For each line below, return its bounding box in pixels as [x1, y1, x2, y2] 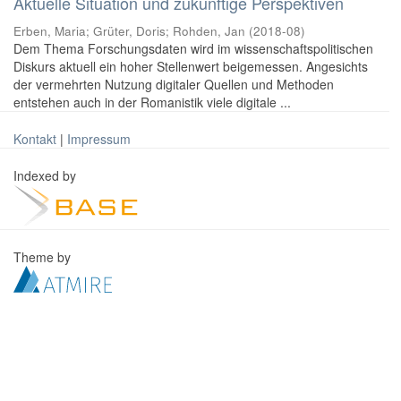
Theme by [13, 248, 74, 266]
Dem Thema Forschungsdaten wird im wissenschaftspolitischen [13, 39, 373, 57]
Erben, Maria [13, 22, 86, 39]
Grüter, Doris [93, 22, 166, 39]
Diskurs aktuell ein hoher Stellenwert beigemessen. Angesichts [13, 57, 368, 75]
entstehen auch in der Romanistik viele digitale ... [13, 93, 291, 111]
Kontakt [13, 130, 56, 148]
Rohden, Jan [173, 22, 245, 39]
